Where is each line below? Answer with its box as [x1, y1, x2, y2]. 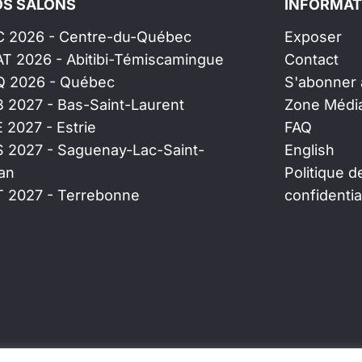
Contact [284, 51, 339, 68]
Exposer [284, 28, 342, 45]
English [284, 141, 335, 158]
